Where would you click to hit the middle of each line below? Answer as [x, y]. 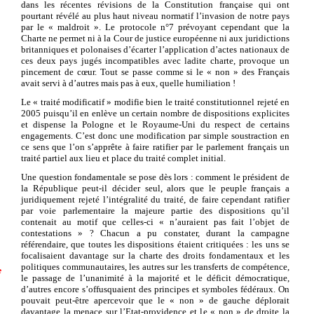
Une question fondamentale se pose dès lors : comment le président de [155, 177]
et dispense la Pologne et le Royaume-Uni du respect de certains [155, 124]
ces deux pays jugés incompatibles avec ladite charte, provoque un [155, 60]
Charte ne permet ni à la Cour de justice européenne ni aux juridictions [155, 38]
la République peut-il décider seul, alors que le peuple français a [155, 188]
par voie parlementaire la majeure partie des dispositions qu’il [155, 210]
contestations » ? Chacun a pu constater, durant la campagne [155, 233]
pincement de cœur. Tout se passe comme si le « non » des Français [155, 71]
